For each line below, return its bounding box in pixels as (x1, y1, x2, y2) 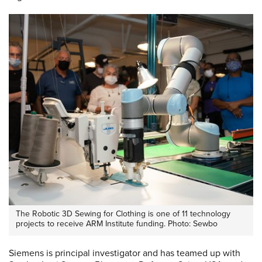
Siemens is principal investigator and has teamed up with (9, 247, 240, 259)
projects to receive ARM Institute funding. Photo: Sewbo (16, 218, 218, 229)
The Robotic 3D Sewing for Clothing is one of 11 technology (16, 208, 230, 219)
